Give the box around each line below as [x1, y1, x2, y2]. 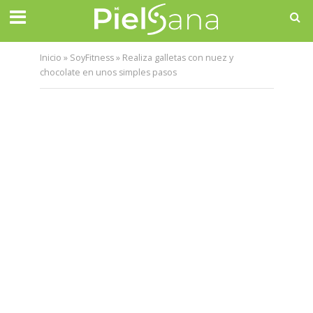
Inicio [39, 52, 61, 64]
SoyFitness [69, 52, 114, 64]
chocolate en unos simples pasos [39, 66, 177, 78]
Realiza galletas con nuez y [122, 52, 233, 64]
